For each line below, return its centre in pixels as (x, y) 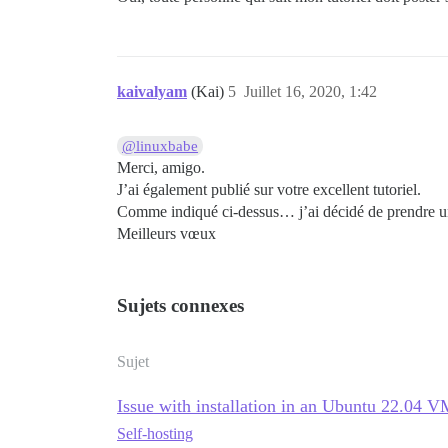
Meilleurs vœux (166, 233)
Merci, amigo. (161, 167)
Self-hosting (155, 433)
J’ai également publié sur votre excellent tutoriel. (269, 189)
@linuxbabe (160, 146)
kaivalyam (152, 91)
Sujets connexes (180, 305)
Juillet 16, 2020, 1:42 (310, 91)
